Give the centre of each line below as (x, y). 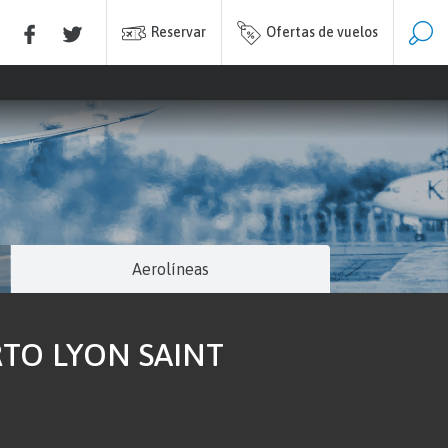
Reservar (178, 32)
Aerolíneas (171, 269)
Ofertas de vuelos (321, 32)
